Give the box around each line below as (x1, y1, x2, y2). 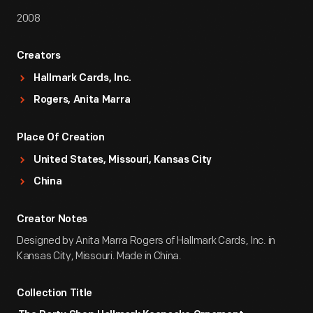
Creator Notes (17, 214, 88, 225)
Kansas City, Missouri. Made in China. (17, 249, 182, 263)
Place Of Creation (17, 133, 105, 143)
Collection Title (17, 289, 93, 299)
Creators (17, 51, 61, 61)
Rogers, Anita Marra (34, 95, 131, 105)
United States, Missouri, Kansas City (34, 155, 212, 166)
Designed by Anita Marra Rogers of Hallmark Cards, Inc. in (17, 234, 275, 247)
